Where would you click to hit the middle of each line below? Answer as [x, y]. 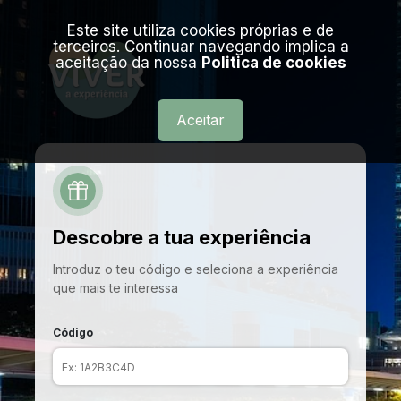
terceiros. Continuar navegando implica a [200, 47]
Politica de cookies [273, 63]
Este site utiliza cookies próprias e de [200, 30]
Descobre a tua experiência [182, 237]
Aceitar [200, 120]
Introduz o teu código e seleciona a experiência [196, 269]
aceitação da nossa [128, 63]
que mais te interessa [115, 288]
